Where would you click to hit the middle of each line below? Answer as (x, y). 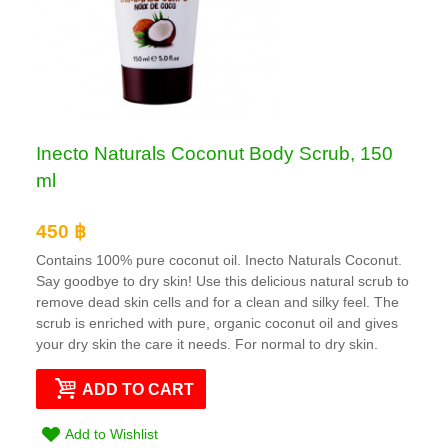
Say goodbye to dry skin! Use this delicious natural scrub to (222, 280)
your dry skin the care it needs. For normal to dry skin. (207, 343)
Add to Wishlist (112, 433)
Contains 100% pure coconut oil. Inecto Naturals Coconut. (219, 259)
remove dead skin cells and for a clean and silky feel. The (217, 301)
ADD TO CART (138, 388)
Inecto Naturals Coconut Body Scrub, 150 (214, 154)
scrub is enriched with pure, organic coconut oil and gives (217, 322)
